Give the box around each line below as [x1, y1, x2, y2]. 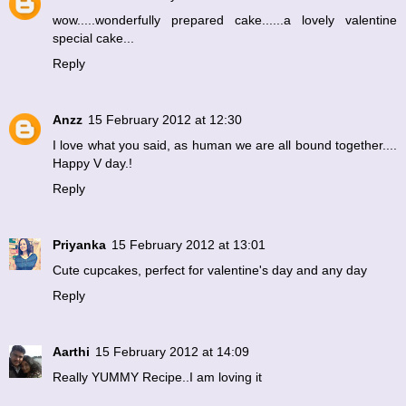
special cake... [53, 31, 134, 46]
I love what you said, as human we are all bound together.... [53, 138, 397, 153]
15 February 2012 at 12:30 [88, 112, 242, 128]
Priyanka [53, 237, 106, 253]
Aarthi [53, 344, 90, 360]
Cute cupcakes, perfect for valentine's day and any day [53, 263, 367, 278]
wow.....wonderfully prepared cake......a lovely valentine [53, 13, 397, 28]
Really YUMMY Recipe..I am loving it [53, 370, 262, 385]
